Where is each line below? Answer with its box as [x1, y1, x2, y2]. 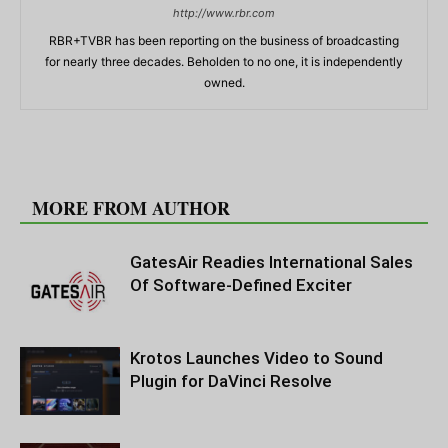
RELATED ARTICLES [32, 162, 215, 189]
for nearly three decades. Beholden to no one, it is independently [45, 53, 403, 69]
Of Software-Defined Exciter [130, 274, 352, 295]
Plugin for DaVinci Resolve [130, 370, 332, 391]
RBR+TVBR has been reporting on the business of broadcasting [49, 32, 399, 48]
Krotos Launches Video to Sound [130, 347, 383, 368]
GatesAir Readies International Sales [130, 251, 413, 272]
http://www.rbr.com [173, 5, 275, 20]
